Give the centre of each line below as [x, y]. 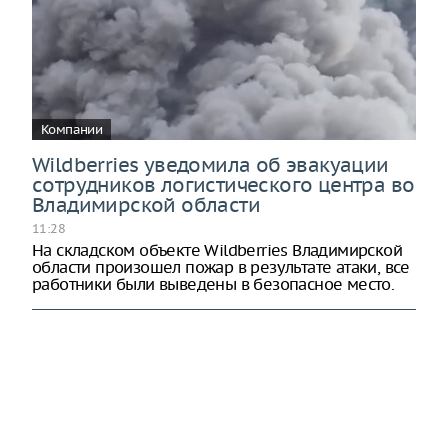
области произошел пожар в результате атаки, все [221, 266]
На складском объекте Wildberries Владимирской [217, 249]
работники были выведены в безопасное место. [213, 283]
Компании [72, 129]
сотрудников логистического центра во [223, 184]
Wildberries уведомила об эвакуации [210, 164]
